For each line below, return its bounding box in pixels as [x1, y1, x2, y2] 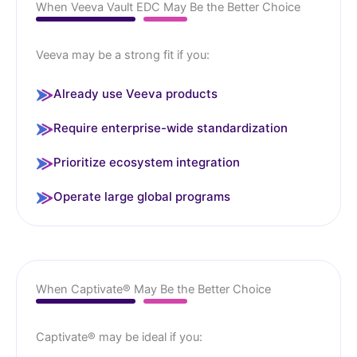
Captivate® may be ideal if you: [36, 330, 202, 345]
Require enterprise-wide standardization [53, 120, 288, 136]
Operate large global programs [53, 189, 230, 205]
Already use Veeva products [53, 86, 218, 102]
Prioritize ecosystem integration [53, 155, 240, 171]
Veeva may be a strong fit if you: [36, 48, 210, 63]
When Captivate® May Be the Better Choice [36, 282, 271, 297]
